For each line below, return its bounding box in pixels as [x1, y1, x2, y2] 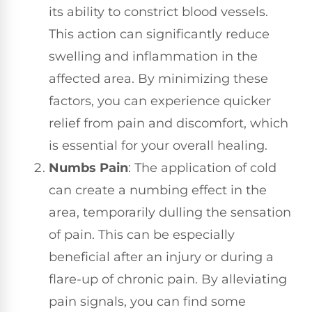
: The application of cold [128, 159, 276, 175]
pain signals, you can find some [49, 293, 246, 309]
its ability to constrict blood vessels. [49, 3, 268, 19]
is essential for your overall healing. [49, 137, 267, 153]
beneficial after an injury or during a [49, 249, 274, 265]
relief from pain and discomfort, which [49, 115, 288, 131]
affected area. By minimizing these [49, 70, 268, 86]
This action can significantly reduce [49, 26, 270, 42]
